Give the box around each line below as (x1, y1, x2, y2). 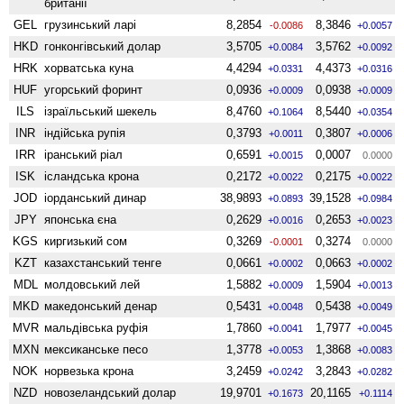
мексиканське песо (44, 342, 149, 356)
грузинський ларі (44, 17, 137, 32)
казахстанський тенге (44, 255, 162, 270)
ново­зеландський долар (44, 385, 177, 399)
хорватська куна (44, 60, 134, 75)
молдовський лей (44, 277, 141, 291)
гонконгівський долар (44, 39, 161, 53)
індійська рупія (44, 125, 126, 140)
